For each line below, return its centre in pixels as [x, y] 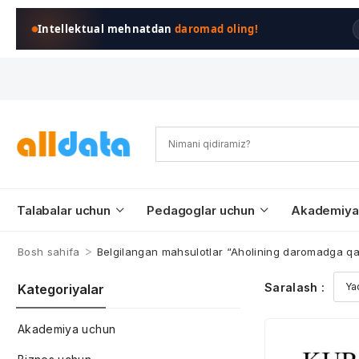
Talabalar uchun [64, 210]
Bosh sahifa [49, 252]
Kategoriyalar [61, 289]
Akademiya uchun [67, 329]
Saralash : [295, 287]
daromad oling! [216, 29]
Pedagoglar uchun [201, 210]
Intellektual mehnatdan [107, 29]
